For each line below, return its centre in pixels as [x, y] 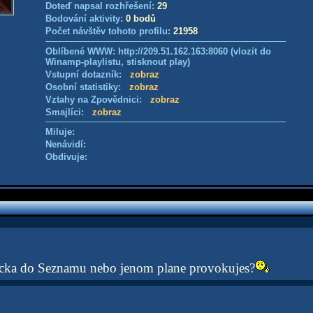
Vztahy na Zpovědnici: [98, 100]
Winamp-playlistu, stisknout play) [118, 62]
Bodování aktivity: [86, 19]
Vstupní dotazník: [88, 74]
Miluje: [60, 132]
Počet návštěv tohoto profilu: [109, 31]
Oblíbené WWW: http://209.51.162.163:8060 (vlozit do [158, 51]
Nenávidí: [66, 144]
